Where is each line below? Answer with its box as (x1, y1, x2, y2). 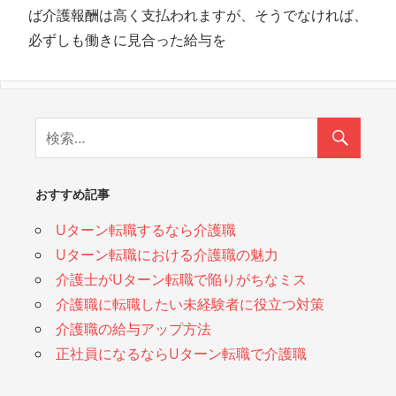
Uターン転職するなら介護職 (56, 219, 236, 240)
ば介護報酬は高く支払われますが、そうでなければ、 (28, 4, 368, 25)
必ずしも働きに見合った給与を (28, 29, 226, 49)
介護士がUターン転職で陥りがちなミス (56, 269, 307, 289)
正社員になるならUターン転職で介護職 (56, 343, 307, 363)
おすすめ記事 (35, 186, 110, 202)
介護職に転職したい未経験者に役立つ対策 (56, 293, 324, 314)
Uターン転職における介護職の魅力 (56, 244, 278, 264)
